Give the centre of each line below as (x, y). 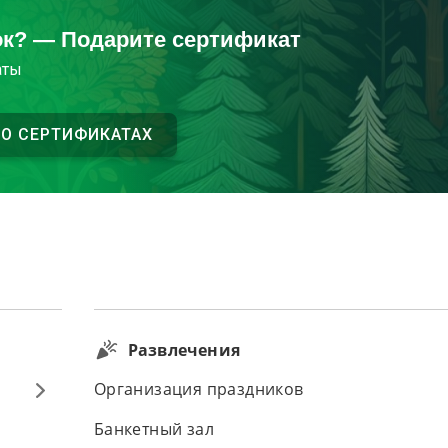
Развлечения (183, 350)
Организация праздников (198, 389)
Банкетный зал (153, 429)
